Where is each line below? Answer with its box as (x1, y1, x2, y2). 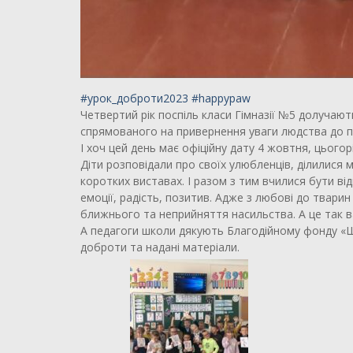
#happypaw (191, 90, 251, 106)
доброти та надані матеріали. (80, 239, 240, 255)
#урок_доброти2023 (80, 90, 188, 106)
